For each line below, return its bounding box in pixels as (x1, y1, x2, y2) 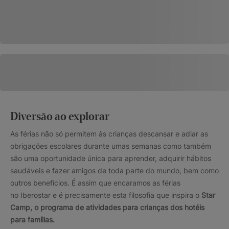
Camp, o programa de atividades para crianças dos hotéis (10, 203, 204, 212)
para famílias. (10, 215, 55, 224)
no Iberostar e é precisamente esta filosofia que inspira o (10, 191, 201, 200)
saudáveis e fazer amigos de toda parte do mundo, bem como (10, 166, 219, 175)
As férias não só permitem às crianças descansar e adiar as (10, 129, 208, 139)
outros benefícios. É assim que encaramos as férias (10, 178, 180, 188)
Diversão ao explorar (10, 111, 109, 123)
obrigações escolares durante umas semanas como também (10, 142, 211, 151)
